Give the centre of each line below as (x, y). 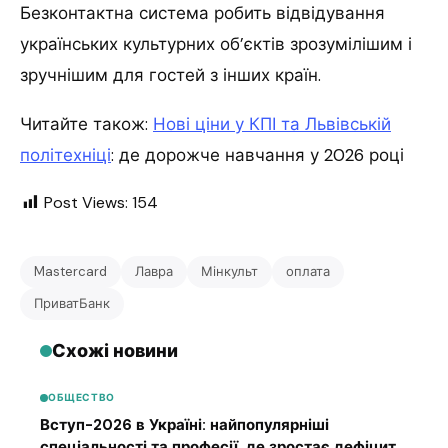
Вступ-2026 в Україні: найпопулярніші (184, 425)
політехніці (65, 154)
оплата (308, 271)
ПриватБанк (72, 303)
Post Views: (86, 202)
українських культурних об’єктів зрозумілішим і (216, 43)
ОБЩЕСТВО (81, 398)
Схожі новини (115, 350)
